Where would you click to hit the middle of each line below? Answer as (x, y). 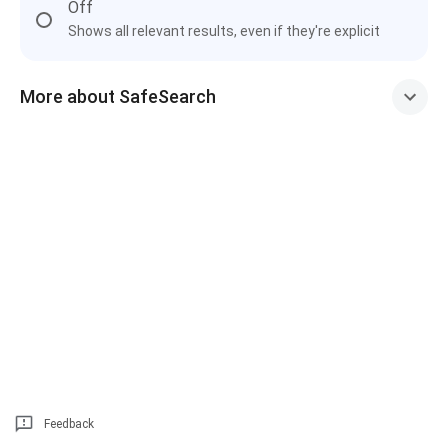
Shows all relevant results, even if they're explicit (224, 31)
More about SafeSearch (118, 96)
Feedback (69, 424)
